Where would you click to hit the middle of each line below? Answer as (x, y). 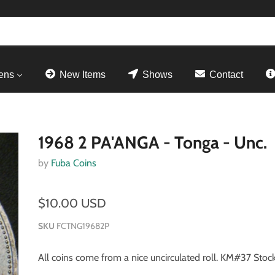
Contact (226, 74)
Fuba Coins (74, 163)
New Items (83, 74)
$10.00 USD (72, 203)
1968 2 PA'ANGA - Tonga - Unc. (153, 142)
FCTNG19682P (83, 226)
